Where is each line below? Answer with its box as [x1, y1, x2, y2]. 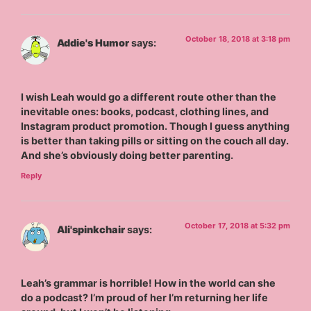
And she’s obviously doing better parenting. [21, 149, 234, 161]
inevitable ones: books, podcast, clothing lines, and [21, 105, 269, 117]
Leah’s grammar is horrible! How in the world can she [21, 277, 276, 289]
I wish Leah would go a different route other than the [21, 90, 277, 103]
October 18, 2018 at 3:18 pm [185, 34, 290, 44]
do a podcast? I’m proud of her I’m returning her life [21, 292, 269, 304]
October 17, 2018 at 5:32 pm [184, 221, 290, 231]
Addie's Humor [57, 37, 130, 49]
